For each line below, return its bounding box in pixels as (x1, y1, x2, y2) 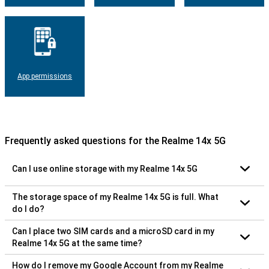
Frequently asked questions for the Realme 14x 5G (5, 134, 226, 147)
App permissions (17, 71, 73, 80)
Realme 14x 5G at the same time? (12, 238, 142, 248)
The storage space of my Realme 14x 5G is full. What (12, 192, 219, 202)
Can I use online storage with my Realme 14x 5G (12, 163, 198, 174)
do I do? (12, 204, 44, 214)
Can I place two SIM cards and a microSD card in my (12, 226, 214, 236)
